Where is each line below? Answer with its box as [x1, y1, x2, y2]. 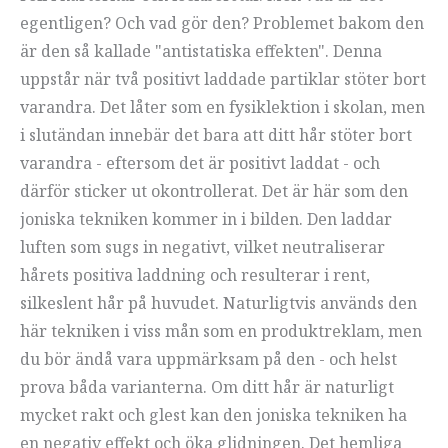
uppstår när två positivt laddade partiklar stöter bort [20, 68, 426, 91]
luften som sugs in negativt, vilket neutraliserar [20, 236, 385, 259]
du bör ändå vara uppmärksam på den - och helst [20, 348, 397, 371]
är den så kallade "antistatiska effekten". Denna [20, 40, 382, 63]
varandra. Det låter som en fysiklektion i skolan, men [20, 96, 425, 119]
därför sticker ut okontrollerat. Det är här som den [20, 180, 408, 203]
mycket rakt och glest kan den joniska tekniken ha [20, 404, 407, 427]
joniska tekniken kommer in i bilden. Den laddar [20, 208, 392, 231]
